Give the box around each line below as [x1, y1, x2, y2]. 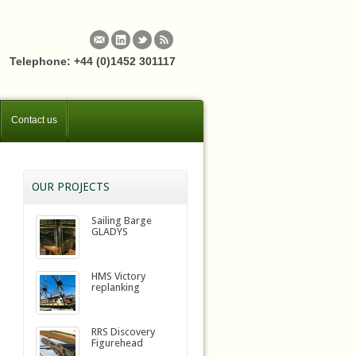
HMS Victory [91, 270, 145, 282]
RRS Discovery [91, 326, 155, 338]
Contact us [11, 114, 57, 126]
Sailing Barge [91, 215, 152, 226]
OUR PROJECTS [31, 180, 110, 193]
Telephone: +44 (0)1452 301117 [10, 55, 176, 68]
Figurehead [91, 337, 143, 349]
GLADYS [91, 226, 128, 238]
